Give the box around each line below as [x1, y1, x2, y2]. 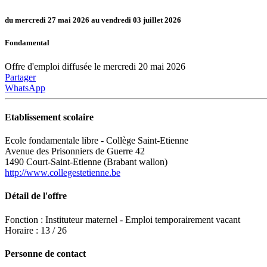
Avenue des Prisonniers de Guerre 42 [5, 146, 145, 157]
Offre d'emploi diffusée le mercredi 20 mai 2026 [5, 61, 185, 72]
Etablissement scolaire [5, 111, 94, 122]
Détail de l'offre [5, 191, 67, 201]
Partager [5, 72, 36, 82]
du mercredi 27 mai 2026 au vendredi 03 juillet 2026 [5, 15, 181, 25]
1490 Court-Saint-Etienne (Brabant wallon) [5, 157, 167, 167]
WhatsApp [5, 82, 45, 93]
